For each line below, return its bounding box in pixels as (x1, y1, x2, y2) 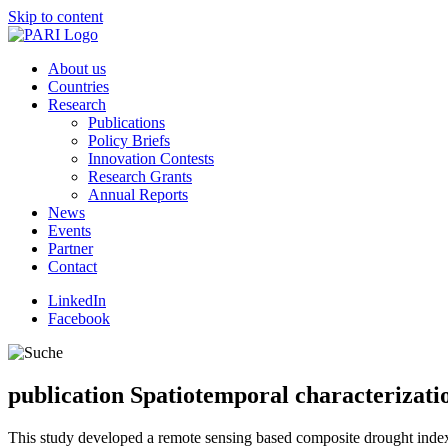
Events (48, 222, 91, 239)
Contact (48, 258, 97, 275)
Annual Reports (88, 186, 188, 203)
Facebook (48, 310, 110, 327)
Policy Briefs (88, 132, 170, 149)
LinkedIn (48, 292, 106, 309)
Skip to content (8, 8, 103, 25)
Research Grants (88, 168, 192, 185)
